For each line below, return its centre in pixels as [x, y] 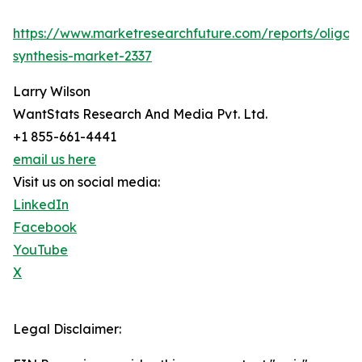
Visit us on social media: [86, 182]
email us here [55, 160]
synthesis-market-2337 [82, 56]
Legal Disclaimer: [67, 329]
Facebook [45, 227]
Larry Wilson [52, 92]
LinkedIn [41, 205]
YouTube [40, 250]
